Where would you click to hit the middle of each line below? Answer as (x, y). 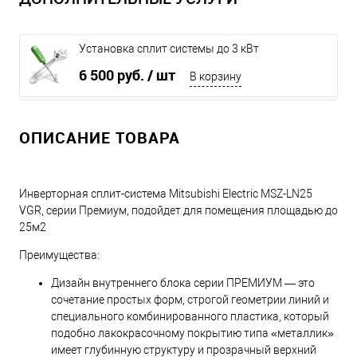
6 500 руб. (113, 75)
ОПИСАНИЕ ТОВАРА (100, 138)
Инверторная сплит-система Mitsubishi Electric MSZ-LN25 (166, 194)
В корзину (216, 77)
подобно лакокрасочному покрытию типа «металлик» (192, 333)
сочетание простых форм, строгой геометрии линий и (190, 300)
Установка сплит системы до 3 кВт (169, 49)
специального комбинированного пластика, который (190, 317)
